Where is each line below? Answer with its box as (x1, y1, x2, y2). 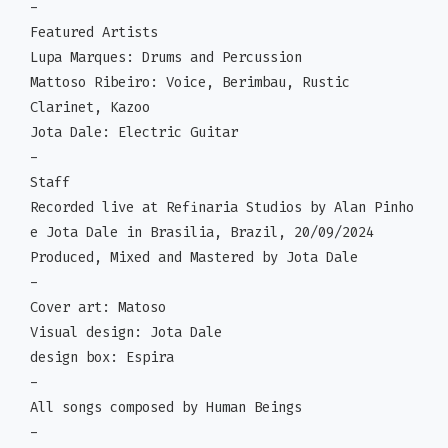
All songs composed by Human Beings (30, 398, 302, 418)
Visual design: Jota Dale (30, 323, 222, 343)
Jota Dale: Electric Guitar (30, 123, 238, 143)
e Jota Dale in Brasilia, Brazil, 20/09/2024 (30, 223, 374, 243)
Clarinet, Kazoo (30, 98, 150, 118)
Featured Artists (30, 23, 158, 43)
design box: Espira (30, 348, 174, 368)
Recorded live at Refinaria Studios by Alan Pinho (30, 198, 414, 218)
